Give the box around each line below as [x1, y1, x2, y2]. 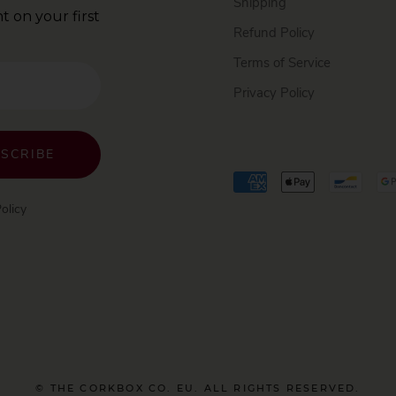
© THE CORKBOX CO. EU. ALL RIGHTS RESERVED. [35, 381, 361, 394]
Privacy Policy [233, 83, 315, 102]
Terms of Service [233, 53, 331, 72]
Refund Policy [233, 23, 315, 42]
